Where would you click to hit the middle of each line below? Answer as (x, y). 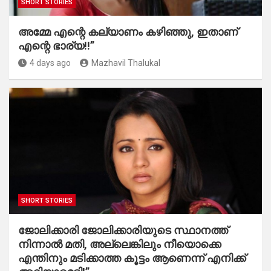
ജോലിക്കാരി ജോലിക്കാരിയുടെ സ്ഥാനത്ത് (123, 230)
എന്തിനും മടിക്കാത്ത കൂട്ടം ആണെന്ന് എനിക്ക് (132, 258)
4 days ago (50, 63)
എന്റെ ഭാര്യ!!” (56, 46)
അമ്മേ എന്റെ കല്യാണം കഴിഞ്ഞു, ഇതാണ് (128, 32)
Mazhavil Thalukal (126, 63)
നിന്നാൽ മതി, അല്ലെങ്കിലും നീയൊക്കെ (119, 244)
